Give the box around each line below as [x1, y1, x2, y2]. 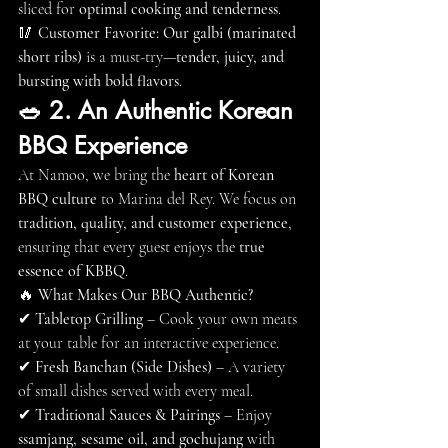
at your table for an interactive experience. [18, 333, 279, 353]
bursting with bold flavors [18, 71, 179, 91]
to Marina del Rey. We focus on [97, 189, 300, 209]
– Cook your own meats [143, 309, 301, 329]
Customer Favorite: [38, 23, 159, 43]
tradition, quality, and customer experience [18, 213, 288, 233]
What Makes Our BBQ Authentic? [38, 285, 253, 305]
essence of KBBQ [18, 261, 125, 281]
